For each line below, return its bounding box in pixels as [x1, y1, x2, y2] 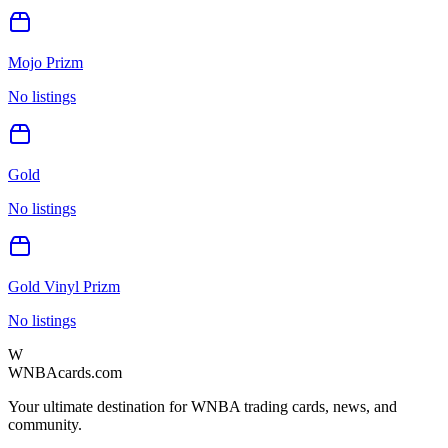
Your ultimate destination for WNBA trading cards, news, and [8, 397, 397, 415]
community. [8, 415, 82, 433]
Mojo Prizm [8, 53, 83, 71]
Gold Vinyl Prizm [8, 277, 120, 295]
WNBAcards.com [8, 363, 122, 381]
